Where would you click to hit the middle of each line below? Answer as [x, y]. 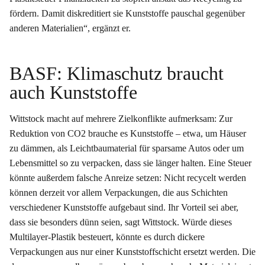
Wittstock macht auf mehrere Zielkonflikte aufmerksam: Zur [121, 119]
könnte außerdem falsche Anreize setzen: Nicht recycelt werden [128, 178]
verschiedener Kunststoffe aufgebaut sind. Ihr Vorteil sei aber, [124, 208]
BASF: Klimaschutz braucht [117, 74]
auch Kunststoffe [73, 93]
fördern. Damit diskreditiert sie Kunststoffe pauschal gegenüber [127, 14]
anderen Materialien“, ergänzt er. [70, 28]
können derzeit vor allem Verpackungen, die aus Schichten [119, 193]
